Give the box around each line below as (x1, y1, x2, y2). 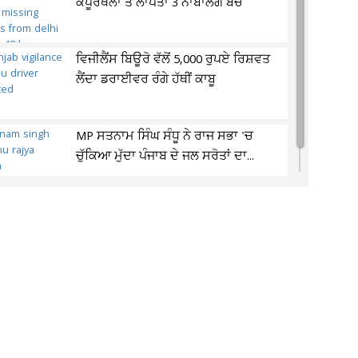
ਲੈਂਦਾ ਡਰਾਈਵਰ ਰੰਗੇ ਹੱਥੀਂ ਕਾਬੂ (76, 71, 217, 89)
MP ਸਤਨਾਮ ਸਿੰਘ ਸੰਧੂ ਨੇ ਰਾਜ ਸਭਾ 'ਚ (76, 128, 254, 145)
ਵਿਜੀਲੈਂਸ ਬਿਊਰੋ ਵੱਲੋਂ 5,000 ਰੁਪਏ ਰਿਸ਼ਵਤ (76, 51, 271, 69)
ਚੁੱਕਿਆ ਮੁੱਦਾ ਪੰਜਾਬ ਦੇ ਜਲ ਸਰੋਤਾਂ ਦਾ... (76, 148, 255, 165)
